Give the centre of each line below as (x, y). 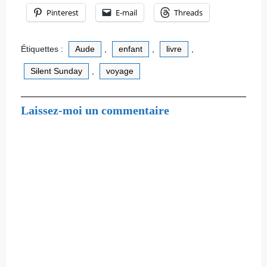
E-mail (126, 13)
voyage (120, 71)
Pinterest (63, 13)
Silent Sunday (56, 71)
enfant (131, 49)
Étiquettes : (43, 49)
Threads (188, 13)
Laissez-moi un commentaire (95, 110)
